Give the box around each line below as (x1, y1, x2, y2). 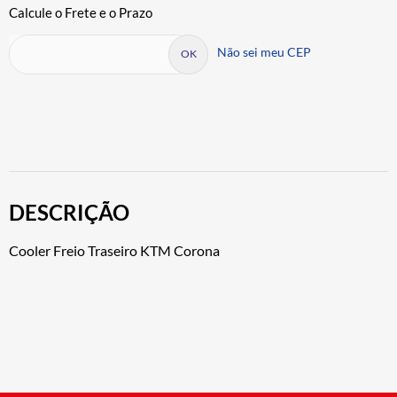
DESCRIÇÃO (9, 198, 129, 225)
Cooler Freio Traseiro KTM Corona (9, 241, 220, 259)
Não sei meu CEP (217, 43, 311, 59)
